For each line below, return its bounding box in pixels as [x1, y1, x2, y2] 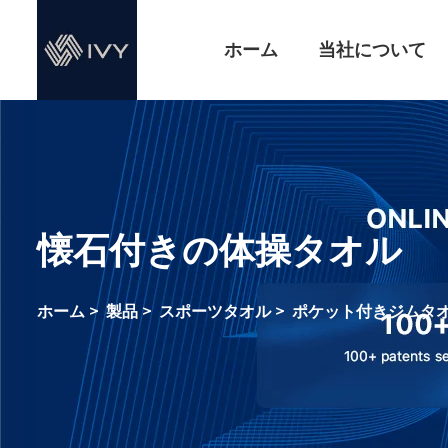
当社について [317, 39, 426, 61]
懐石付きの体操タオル [37, 231, 402, 271]
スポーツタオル [159, 302, 271, 321]
